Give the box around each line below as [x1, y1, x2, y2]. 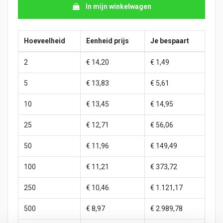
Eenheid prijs [86, 36, 129, 45]
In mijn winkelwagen [86, 2, 151, 11]
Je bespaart [150, 36, 189, 45]
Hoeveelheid [23, 36, 65, 45]
